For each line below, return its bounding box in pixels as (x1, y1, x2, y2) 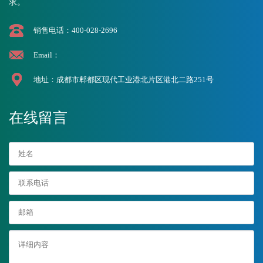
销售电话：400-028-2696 (33, 25, 117, 35)
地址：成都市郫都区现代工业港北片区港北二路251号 (33, 75, 214, 84)
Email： (33, 50, 60, 59)
